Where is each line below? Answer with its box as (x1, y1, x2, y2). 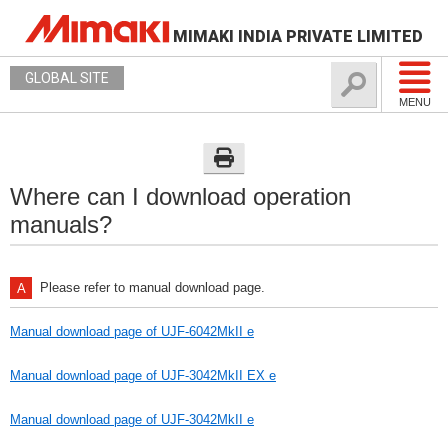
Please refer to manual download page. (40, 280, 265, 295)
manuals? (10, 211, 112, 238)
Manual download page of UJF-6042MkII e (10, 324, 254, 339)
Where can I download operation (10, 183, 351, 210)
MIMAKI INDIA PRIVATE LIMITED (173, 27, 423, 46)
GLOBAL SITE (25, 70, 109, 86)
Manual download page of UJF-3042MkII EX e (10, 368, 276, 383)
